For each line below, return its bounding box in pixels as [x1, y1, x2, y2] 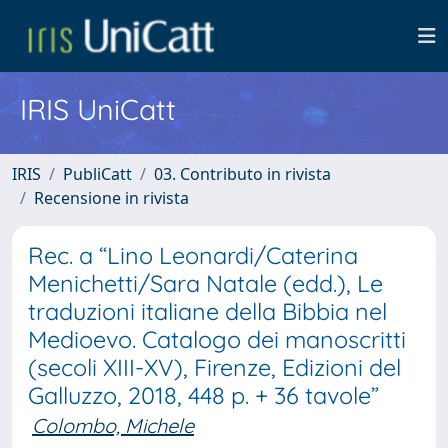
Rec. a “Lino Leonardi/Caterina [28, 241, 358, 270]
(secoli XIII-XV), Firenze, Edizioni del [28, 353, 401, 382]
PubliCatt [63, 163, 132, 185]
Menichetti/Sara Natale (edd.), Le [28, 269, 383, 298]
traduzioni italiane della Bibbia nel [28, 297, 387, 326]
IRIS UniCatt [20, 91, 176, 127]
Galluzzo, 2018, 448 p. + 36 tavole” [28, 381, 379, 410]
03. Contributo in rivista [154, 163, 331, 185]
